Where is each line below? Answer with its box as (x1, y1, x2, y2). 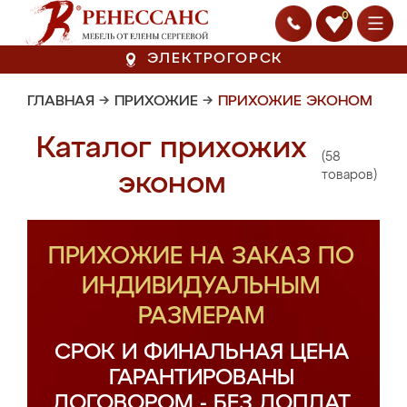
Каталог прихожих (36, 134, 308, 164)
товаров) (321, 169, 377, 182)
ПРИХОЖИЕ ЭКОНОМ (218, 94, 372, 109)
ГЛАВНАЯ (27, 94, 94, 109)
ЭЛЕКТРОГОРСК (146, 52, 284, 66)
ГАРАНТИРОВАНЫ (108, 367, 294, 389)
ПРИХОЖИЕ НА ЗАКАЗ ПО (48, 245, 354, 269)
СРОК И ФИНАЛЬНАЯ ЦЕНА (54, 342, 349, 363)
